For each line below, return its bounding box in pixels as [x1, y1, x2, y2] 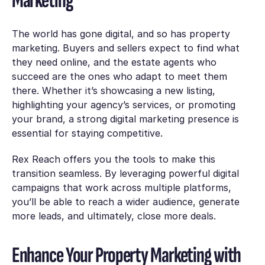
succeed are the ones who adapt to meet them [11, 70, 227, 83]
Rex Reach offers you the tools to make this [11, 153, 215, 166]
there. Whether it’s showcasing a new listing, [11, 85, 215, 97]
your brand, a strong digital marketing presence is [11, 113, 239, 125]
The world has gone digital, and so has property [11, 28, 230, 40]
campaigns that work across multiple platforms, [11, 182, 231, 194]
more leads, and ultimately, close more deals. [11, 210, 216, 222]
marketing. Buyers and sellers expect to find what [11, 42, 240, 54]
